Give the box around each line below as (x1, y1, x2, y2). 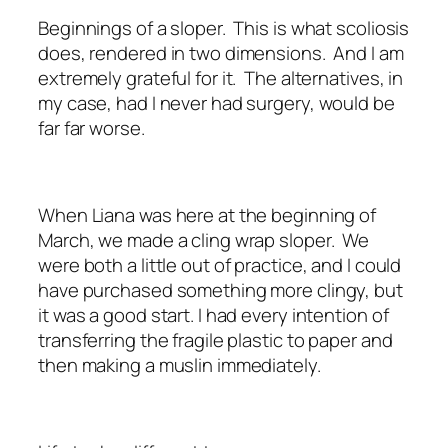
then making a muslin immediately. (38, 351, 321, 378)
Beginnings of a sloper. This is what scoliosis (38, 14, 410, 41)
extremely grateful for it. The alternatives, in (38, 64, 404, 91)
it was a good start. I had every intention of (38, 301, 389, 328)
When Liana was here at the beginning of (38, 201, 377, 228)
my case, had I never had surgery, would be (38, 89, 395, 116)
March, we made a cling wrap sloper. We (38, 226, 370, 253)
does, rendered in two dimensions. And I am (38, 39, 404, 66)
